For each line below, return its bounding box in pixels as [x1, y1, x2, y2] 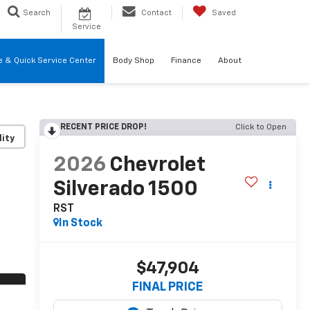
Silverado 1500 [53, 179, 198, 201]
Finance [171, 57, 201, 65]
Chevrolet [109, 155, 206, 176]
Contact [141, 9, 172, 17]
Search [23, 9, 51, 17]
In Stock [58, 218, 102, 230]
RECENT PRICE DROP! [60, 123, 147, 131]
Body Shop [113, 57, 154, 65]
